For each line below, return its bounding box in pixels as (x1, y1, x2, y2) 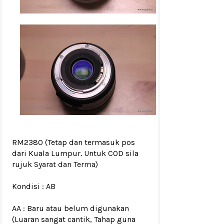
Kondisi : (12, 181, 44, 191)
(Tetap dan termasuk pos (45, 137, 135, 147)
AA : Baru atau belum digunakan (12, 203, 129, 213)
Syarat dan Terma (34, 159, 95, 169)
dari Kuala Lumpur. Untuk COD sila (12, 148, 138, 158)
